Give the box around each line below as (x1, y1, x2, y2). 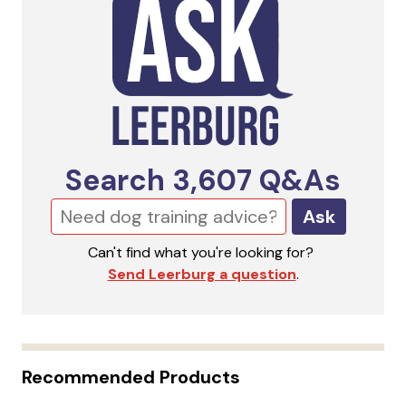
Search (65, 160, 172, 199)
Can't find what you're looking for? (87, 242, 314, 262)
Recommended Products (22, 364, 240, 389)
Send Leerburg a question (107, 264, 296, 284)
